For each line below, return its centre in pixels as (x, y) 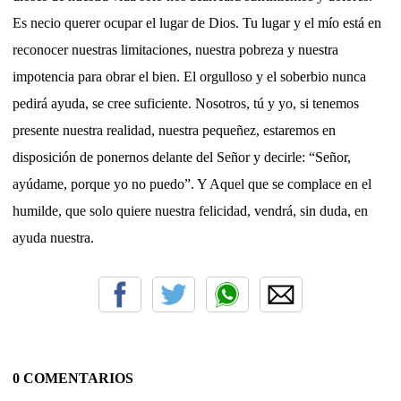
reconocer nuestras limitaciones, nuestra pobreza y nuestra (175, 49)
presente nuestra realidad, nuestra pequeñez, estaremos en (174, 130)
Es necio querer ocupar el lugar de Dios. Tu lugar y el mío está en (197, 22)
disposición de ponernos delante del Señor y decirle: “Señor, (182, 157)
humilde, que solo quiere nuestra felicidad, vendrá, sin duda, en (190, 210)
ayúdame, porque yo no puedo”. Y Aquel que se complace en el (192, 183)
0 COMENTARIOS (73, 378)
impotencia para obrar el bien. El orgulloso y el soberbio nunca (189, 76)
